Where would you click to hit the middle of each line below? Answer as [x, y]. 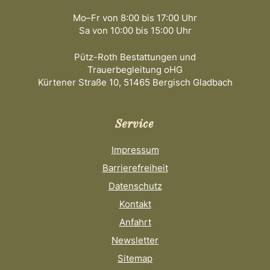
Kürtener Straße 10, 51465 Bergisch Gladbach [135, 82]
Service [135, 125]
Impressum [135, 150]
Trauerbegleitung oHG [135, 69]
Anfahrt [135, 222]
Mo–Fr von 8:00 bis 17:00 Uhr [135, 18]
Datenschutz [135, 186]
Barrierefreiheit [135, 168]
